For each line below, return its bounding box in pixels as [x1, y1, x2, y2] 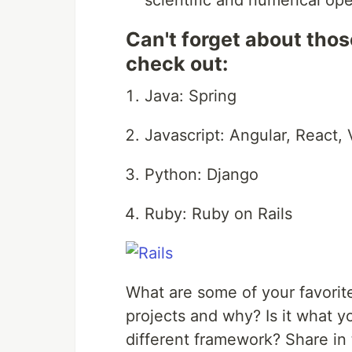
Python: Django [145, 165, 258, 185]
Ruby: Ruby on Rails [145, 204, 292, 224]
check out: [126, 52, 228, 76]
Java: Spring [145, 86, 236, 106]
